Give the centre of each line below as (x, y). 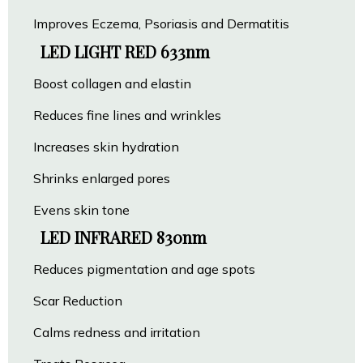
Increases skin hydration (107, 146)
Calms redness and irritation (117, 333)
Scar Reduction (78, 301)
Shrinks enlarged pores (102, 178)
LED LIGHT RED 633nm (125, 51)
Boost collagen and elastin (113, 83)
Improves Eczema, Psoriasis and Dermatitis (162, 24)
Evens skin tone (82, 209)
